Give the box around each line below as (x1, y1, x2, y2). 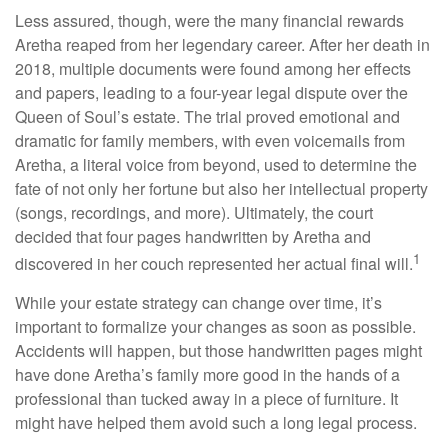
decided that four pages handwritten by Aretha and (15, 225, 371, 248)
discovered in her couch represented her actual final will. (15, 252, 413, 276)
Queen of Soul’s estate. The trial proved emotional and (15, 105, 400, 128)
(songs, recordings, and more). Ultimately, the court (15, 201, 373, 224)
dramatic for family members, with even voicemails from (15, 129, 405, 152)
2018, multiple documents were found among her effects (15, 57, 411, 80)
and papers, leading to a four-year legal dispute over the (15, 81, 408, 104)
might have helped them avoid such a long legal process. (15, 411, 417, 435)
